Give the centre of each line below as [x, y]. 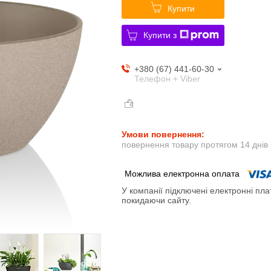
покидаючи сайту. [156, 201]
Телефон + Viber [167, 78]
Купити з [160, 35]
